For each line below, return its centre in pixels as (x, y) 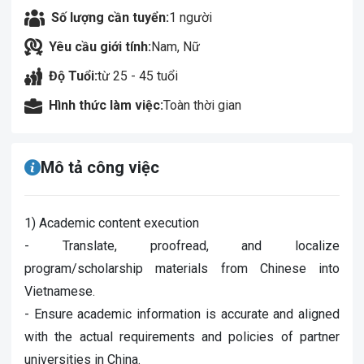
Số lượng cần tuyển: (110, 17)
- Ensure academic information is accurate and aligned (182, 314)
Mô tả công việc (100, 167)
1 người (191, 17)
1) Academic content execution (112, 223)
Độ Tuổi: (73, 76)
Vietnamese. (60, 291)
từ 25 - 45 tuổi (138, 76)
